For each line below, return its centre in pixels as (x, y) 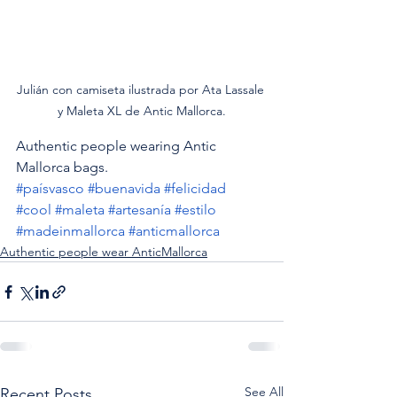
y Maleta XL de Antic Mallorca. (142, 111)
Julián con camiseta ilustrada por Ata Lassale (142, 90)
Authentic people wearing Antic (118, 146)
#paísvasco (50, 189)
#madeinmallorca (70, 231)
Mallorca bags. (62, 167)
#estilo (195, 210)
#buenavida (124, 189)
